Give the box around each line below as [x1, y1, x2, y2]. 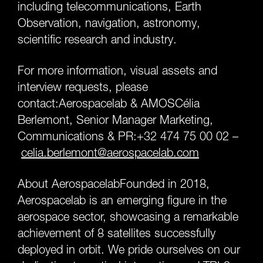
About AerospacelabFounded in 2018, [18, 177, 210, 191]
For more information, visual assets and [18, 63, 217, 77]
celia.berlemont [21, 146, 97, 160]
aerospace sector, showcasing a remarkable [18, 210, 238, 224]
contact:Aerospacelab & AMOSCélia [18, 96, 200, 110]
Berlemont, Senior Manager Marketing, [18, 113, 213, 127]
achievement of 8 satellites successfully [18, 226, 215, 240]
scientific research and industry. [18, 32, 177, 46]
